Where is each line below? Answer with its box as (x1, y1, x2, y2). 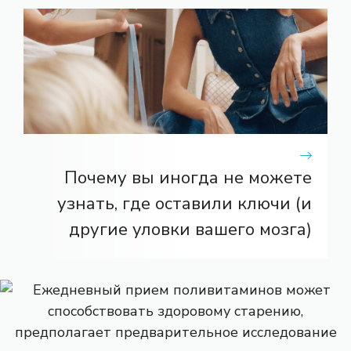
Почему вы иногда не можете (64, 165, 312, 190)
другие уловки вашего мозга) (69, 217, 312, 241)
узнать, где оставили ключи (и (57, 191, 312, 215)
